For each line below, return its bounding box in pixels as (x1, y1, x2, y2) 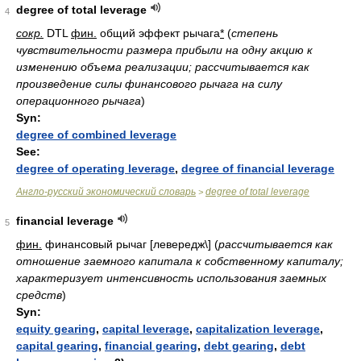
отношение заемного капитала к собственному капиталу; (16, 255, 343, 268)
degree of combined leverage (16, 128, 176, 141)
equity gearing (16, 322, 96, 335)
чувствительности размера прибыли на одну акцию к (16, 44, 313, 56)
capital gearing (16, 339, 98, 352)
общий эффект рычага (97, 27, 220, 39)
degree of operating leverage (16, 162, 175, 175)
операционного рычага (16, 94, 141, 107)
